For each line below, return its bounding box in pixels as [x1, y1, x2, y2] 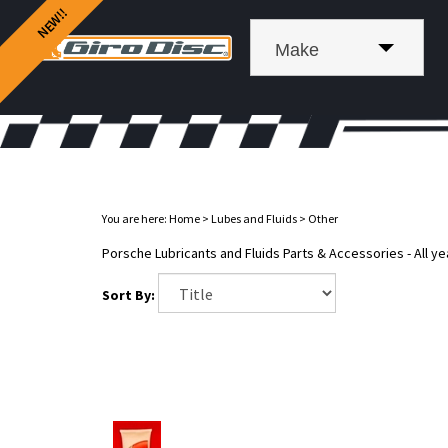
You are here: [102, 210, 169, 226]
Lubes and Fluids [211, 210, 297, 226]
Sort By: [102, 285, 155, 304]
